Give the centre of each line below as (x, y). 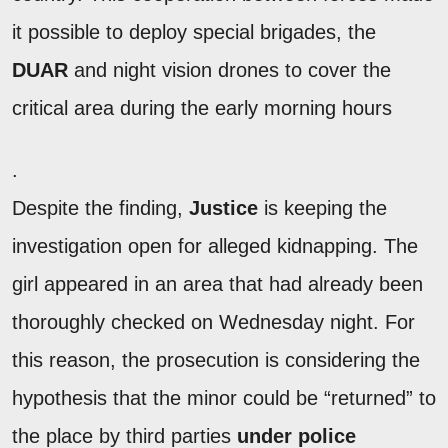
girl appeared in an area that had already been (217, 284)
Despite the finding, (100, 208)
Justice (223, 208)
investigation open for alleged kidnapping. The (215, 246)
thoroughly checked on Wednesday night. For (213, 322)
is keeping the (322, 208)
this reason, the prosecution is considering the (216, 360)
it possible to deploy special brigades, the (194, 32)
